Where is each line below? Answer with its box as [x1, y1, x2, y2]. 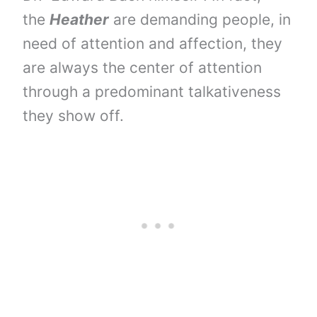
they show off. [23, 106, 125, 125]
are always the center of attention [23, 58, 263, 76]
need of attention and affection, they [23, 34, 283, 52]
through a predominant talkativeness [23, 82, 282, 100]
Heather [50, 10, 110, 28]
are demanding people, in [109, 10, 292, 28]
